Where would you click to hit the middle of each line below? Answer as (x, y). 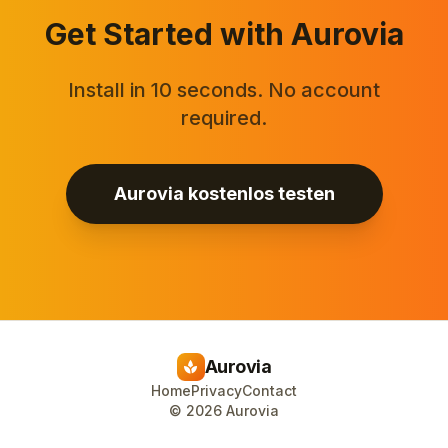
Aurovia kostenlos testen (224, 194)
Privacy (216, 391)
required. (224, 118)
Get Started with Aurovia (224, 34)
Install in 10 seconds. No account (224, 90)
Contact (269, 391)
